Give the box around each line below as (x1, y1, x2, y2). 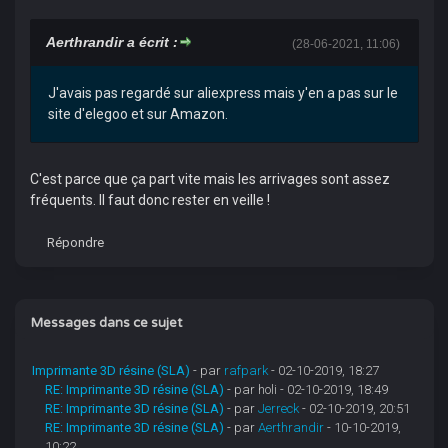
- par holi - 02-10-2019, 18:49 (227, 382, 389, 398)
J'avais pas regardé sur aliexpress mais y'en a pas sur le (47, 85, 398, 101)
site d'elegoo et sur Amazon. (47, 106, 228, 122)
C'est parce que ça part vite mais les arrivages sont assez (29, 171, 390, 187)
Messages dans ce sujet (30, 315, 182, 331)
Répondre (46, 235, 104, 250)
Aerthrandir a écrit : (45, 34, 178, 50)
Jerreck (258, 401, 300, 417)
